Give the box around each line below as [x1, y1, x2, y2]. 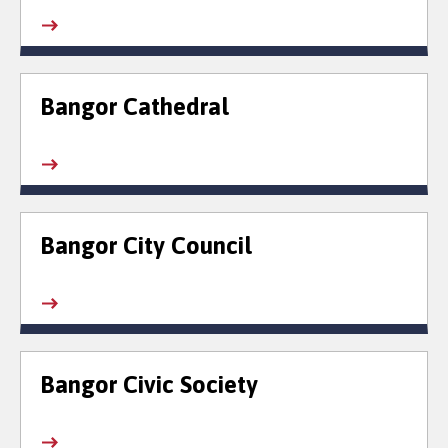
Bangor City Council [39, 232, 252, 260]
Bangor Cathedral [39, 93, 229, 121]
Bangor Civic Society [39, 371, 258, 399]
